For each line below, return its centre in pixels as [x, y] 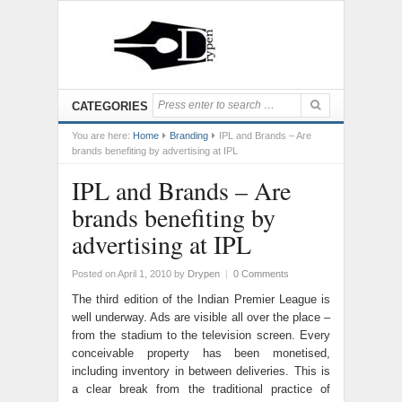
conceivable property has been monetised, [201, 353]
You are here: [101, 135]
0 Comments [261, 274]
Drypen [204, 274]
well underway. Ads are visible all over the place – [201, 317]
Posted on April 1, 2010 [122, 274]
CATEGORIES [110, 106]
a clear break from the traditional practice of [201, 389]
